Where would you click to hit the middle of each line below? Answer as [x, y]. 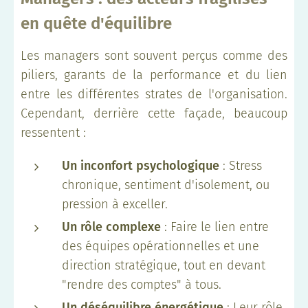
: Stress [241, 165]
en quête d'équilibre [96, 23]
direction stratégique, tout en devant [164, 265]
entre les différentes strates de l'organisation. [154, 94]
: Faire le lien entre [215, 227]
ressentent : [53, 132]
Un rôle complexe [111, 227]
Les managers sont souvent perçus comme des [154, 55]
